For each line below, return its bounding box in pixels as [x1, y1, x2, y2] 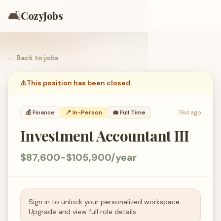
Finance [33, 109, 55, 116]
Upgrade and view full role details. [29, 207, 138, 216]
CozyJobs [21, 9, 63, 22]
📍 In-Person [65, 109, 102, 116]
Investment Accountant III [20, 126, 189, 146]
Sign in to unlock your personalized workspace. [29, 197, 181, 206]
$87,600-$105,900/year [20, 151, 137, 164]
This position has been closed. [27, 78, 132, 87]
